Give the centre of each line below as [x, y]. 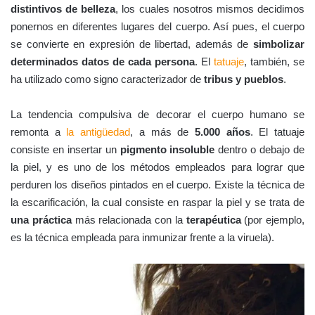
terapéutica [213, 219]
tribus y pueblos [244, 79]
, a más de [162, 131]
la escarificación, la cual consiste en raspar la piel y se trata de [157, 202]
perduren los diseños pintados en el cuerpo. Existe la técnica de [157, 184]
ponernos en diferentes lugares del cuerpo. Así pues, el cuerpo [157, 26]
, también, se [274, 61]
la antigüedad [98, 131]
